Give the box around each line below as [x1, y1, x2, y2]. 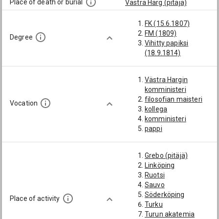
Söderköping [145, 191, 185, 198]
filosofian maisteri [145, 95, 202, 103]
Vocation [10, 99, 38, 108]
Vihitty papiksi [145, 39, 189, 47]
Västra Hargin [145, 76, 188, 84]
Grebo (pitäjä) [145, 152, 188, 159]
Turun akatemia [145, 210, 195, 218]
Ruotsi [145, 171, 165, 179]
